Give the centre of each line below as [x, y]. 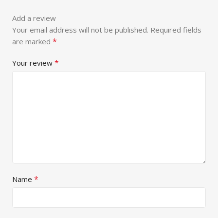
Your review [33, 63]
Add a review [34, 18]
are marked [32, 41]
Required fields [176, 30]
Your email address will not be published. [80, 30]
